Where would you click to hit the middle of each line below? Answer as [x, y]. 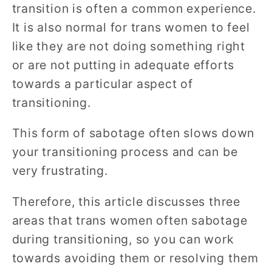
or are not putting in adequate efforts [123, 65]
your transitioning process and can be [125, 152]
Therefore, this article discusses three [126, 201]
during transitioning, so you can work [123, 239]
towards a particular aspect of [102, 83]
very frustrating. [60, 171]
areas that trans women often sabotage [130, 220]
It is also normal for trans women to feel [131, 27]
